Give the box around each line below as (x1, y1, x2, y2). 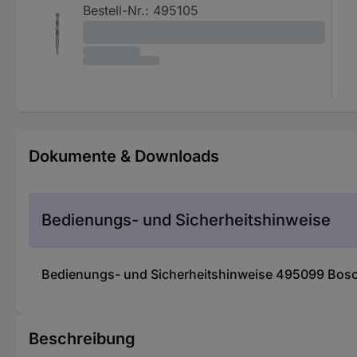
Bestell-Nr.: (83, 2, 149, 18)
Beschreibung (29, 329, 135, 348)
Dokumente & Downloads (29, 147, 219, 166)
